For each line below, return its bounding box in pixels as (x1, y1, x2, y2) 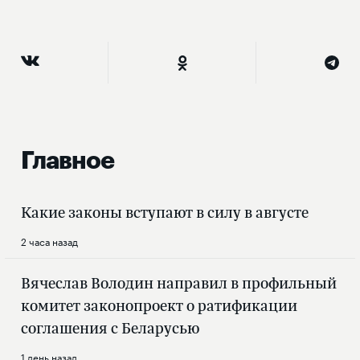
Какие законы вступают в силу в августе (21, 202, 309, 223)
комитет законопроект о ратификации (21, 295, 297, 317)
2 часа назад (21, 233, 78, 249)
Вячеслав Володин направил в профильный (21, 272, 337, 294)
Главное (21, 149, 114, 174)
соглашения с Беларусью (21, 317, 199, 339)
